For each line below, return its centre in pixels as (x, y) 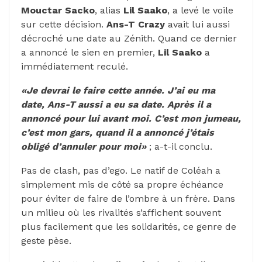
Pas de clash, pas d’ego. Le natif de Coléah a (121, 170)
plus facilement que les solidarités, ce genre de (129, 226)
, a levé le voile (200, 10)
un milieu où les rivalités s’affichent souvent (121, 212)
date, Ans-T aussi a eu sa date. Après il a (116, 104)
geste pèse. (46, 240)
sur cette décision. (64, 24)
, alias (109, 10)
